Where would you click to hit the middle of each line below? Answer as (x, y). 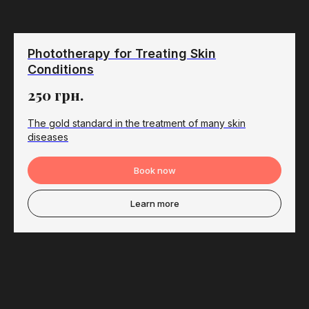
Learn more (154, 203)
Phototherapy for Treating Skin (122, 54)
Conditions (61, 70)
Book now (154, 170)
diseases (48, 137)
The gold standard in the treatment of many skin (137, 123)
